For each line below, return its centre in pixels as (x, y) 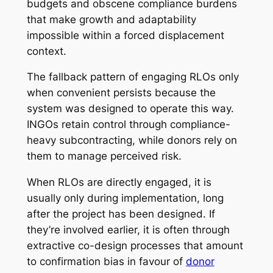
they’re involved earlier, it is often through (128, 230)
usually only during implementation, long (125, 198)
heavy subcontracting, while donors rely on (132, 140)
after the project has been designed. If (121, 214)
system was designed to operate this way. (130, 109)
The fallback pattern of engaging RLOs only (133, 77)
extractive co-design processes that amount (135, 246)
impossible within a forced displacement (125, 35)
